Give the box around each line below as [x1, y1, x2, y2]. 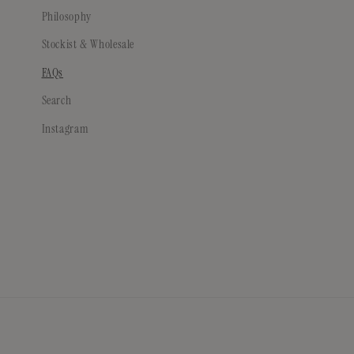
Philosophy [41, 8, 92, 24]
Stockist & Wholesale [41, 36, 135, 53]
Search [41, 92, 72, 109]
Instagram [41, 120, 89, 137]
